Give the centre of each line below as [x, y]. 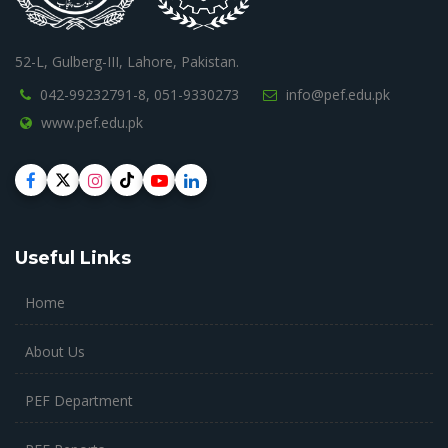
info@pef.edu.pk [338, 94]
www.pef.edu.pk [92, 122]
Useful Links [73, 258]
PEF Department [79, 400]
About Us [55, 351]
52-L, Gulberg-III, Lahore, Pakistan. [127, 61]
